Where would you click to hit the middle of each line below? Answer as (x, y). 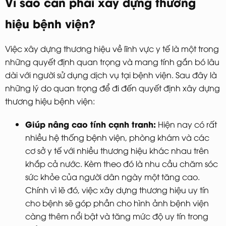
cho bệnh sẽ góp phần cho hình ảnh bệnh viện (117, 203)
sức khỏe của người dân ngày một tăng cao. (112, 177)
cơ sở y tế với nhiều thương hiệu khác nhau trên (117, 151)
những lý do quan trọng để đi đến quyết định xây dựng (112, 88)
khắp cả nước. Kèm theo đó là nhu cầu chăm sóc (122, 164)
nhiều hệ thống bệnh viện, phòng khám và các (117, 137)
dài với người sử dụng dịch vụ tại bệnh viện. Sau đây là (111, 75)
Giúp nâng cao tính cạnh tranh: (91, 124)
